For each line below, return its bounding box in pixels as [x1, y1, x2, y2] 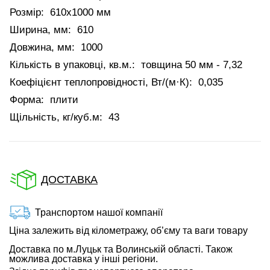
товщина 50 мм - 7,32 [141, 59, 242, 71]
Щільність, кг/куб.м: [10, 111, 102, 123]
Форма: [10, 94, 44, 105]
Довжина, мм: [10, 42, 75, 53]
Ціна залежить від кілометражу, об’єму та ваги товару [9, 225, 248, 236]
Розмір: [10, 7, 44, 18]
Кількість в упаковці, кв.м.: [10, 59, 135, 71]
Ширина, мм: [10, 24, 71, 36]
